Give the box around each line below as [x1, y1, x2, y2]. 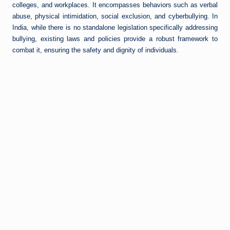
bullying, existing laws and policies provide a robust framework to [12, 34, 218, 43]
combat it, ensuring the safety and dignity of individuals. [12, 46, 179, 54]
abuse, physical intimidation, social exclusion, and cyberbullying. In [12, 12, 218, 20]
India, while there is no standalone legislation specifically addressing [12, 23, 218, 31]
